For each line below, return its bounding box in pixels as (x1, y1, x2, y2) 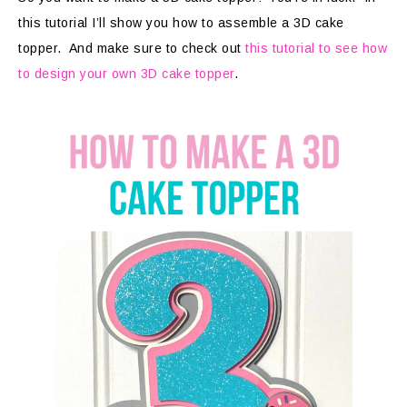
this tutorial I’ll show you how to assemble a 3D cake (18, 15, 344, 30)
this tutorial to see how (245, 41, 387, 55)
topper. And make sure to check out (18, 41, 245, 55)
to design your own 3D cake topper (18, 66, 234, 81)
